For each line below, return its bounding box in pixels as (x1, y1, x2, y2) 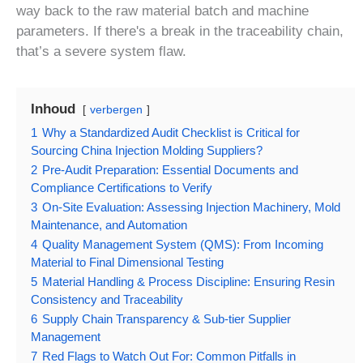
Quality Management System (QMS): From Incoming (42, 237, 323, 251)
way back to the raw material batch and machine (16, 2, 309, 19)
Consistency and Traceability (31, 292, 183, 306)
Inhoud (31, 100, 75, 117)
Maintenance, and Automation (31, 217, 187, 232)
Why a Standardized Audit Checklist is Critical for (42, 125, 300, 139)
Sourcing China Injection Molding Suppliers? (31, 143, 263, 157)
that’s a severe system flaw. (16, 43, 186, 59)
